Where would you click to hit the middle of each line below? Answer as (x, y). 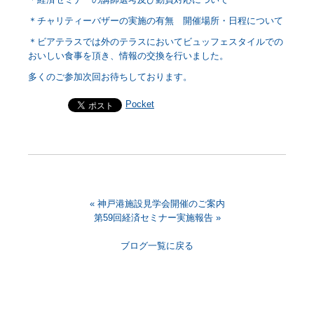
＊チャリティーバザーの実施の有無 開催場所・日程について (156, 21)
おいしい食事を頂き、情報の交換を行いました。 (134, 56)
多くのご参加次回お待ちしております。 (110, 77)
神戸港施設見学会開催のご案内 (161, 204)
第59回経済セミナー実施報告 (153, 218)
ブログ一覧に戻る (157, 246)
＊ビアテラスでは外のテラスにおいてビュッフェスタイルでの (156, 42)
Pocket (140, 104)
